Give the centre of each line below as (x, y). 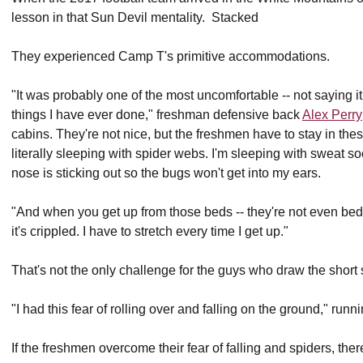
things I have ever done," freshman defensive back (157, 115)
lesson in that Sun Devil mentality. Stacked (135, 17)
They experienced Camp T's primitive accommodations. (171, 56)
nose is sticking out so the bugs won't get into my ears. (166, 173)
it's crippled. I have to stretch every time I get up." (150, 231)
